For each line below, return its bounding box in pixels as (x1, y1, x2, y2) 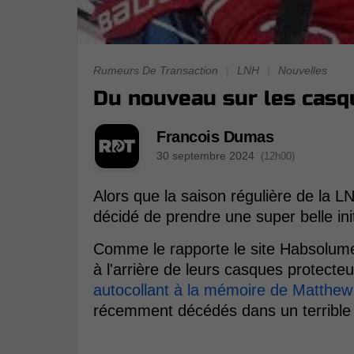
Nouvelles (278, 64, 327, 77)
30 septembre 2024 (156, 149, 254, 162)
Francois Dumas (156, 127, 273, 145)
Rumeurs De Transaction (93, 64, 218, 77)
